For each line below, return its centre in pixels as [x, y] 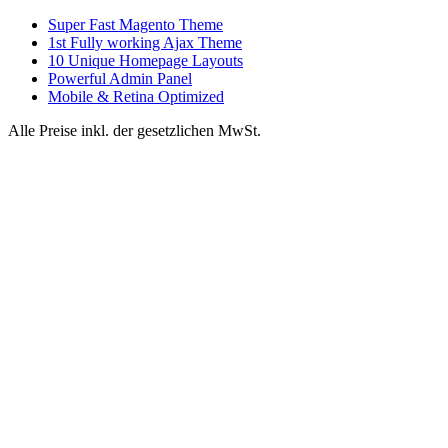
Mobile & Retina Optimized [136, 96]
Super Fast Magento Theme [135, 24]
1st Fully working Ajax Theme [145, 42]
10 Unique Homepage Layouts [145, 60]
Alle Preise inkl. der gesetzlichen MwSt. [134, 130]
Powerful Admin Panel [120, 78]
